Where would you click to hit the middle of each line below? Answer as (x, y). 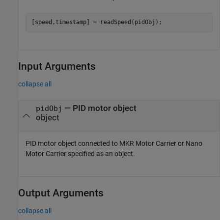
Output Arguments (61, 193)
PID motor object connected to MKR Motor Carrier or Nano (114, 143)
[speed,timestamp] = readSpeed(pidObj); (96, 22)
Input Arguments (57, 66)
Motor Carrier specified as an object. (80, 154)
